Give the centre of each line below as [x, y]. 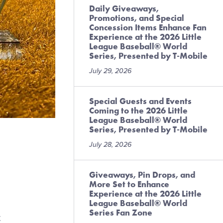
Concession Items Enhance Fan [148, 27]
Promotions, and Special [137, 18]
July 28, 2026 [110, 145]
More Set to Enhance [129, 184]
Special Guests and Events [140, 101]
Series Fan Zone [121, 213]
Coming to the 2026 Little [138, 111]
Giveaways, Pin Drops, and [142, 175]
